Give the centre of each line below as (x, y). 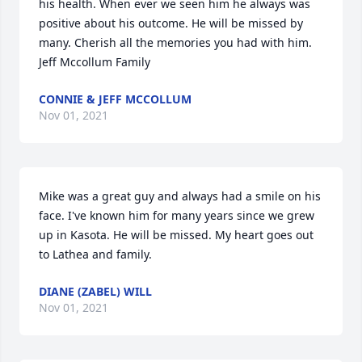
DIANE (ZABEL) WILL (95, 291)
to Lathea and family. (95, 254)
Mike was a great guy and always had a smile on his (180, 196)
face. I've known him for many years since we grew (177, 215)
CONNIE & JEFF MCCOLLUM (115, 99)
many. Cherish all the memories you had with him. (175, 42)
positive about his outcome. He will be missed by (171, 23)
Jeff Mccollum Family (95, 62)
